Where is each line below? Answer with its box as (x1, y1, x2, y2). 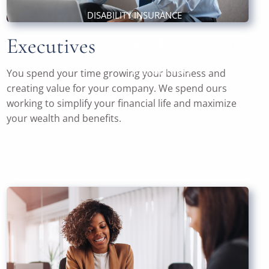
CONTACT (209, 37, 249, 49)
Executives (7, 33, 96, 59)
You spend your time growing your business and (7, 67, 226, 80)
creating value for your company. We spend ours (7, 82, 228, 95)
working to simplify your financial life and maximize (7, 97, 237, 110)
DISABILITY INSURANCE (87, 9, 183, 22)
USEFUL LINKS (131, 64, 190, 77)
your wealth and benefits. (7, 112, 122, 125)
